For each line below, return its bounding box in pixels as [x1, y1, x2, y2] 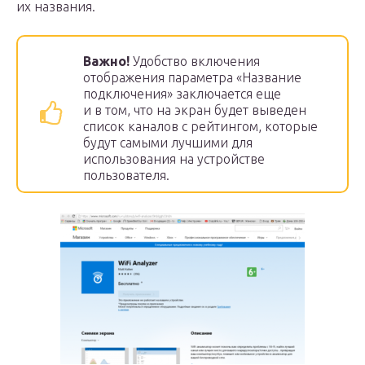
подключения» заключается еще [83, 86, 281, 101]
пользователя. [83, 168, 169, 182]
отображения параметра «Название [83, 70, 301, 85]
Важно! [83, 54, 133, 68]
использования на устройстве [83, 152, 265, 166]
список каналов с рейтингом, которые [83, 119, 318, 134]
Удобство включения [133, 54, 260, 68]
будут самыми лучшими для [83, 135, 253, 150]
